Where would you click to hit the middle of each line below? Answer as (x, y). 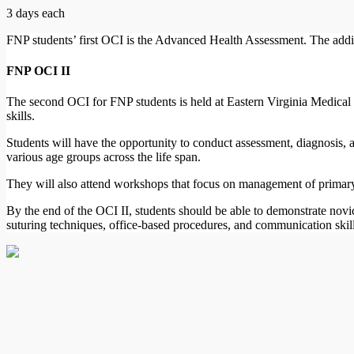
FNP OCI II (38, 71)
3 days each (36, 13)
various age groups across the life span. (104, 157)
